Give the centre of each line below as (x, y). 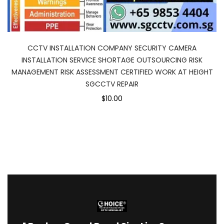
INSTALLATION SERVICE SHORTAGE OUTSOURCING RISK (112, 60)
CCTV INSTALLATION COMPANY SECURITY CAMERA (112, 48)
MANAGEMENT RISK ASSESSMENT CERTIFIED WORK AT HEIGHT (112, 72)
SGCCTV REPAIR (112, 84)
